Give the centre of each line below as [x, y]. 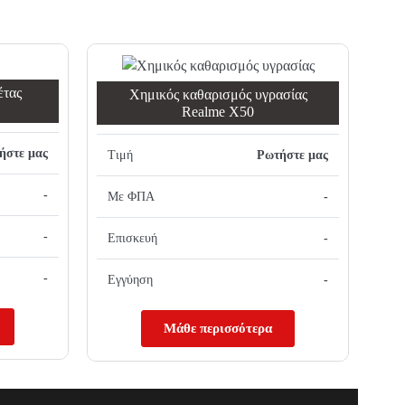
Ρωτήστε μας [292, 155]
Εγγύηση [130, 279]
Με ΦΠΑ [131, 196]
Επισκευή [132, 238]
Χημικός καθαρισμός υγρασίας [218, 94]
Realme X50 [218, 111]
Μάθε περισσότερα [218, 328]
